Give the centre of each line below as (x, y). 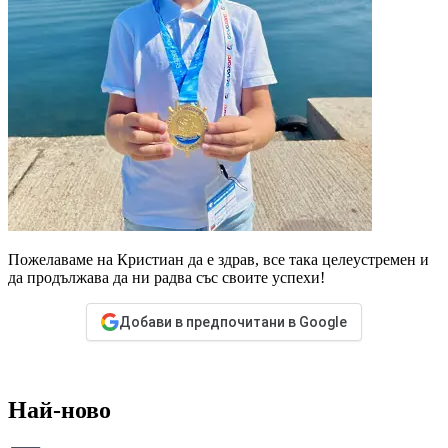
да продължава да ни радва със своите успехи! (166, 278)
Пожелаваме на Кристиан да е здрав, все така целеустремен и (218, 260)
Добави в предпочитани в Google (233, 322)
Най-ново (59, 410)
